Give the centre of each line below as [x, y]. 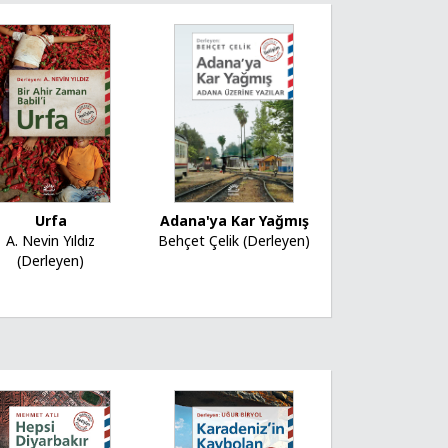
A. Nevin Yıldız [51, 241]
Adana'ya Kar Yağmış [234, 220]
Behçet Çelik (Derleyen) [234, 240]
